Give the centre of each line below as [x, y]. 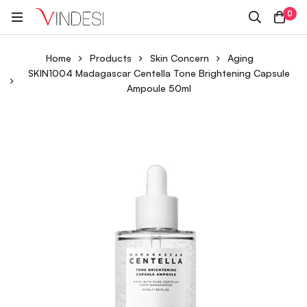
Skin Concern [180, 58]
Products [111, 58]
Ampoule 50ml [159, 88]
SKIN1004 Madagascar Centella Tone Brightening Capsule [159, 73]
